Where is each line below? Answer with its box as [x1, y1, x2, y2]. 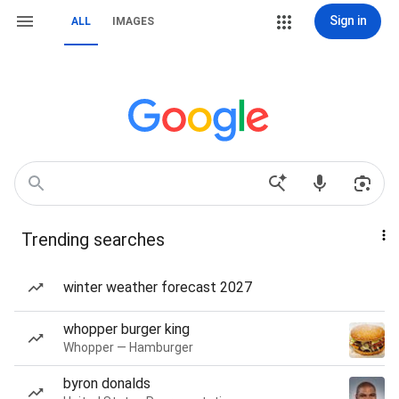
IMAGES [112, 15, 154, 28]
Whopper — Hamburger [63, 340, 193, 354]
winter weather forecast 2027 [63, 279, 252, 296]
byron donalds [63, 375, 151, 392]
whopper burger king [63, 321, 190, 338]
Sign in [329, 13, 367, 28]
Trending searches [21, 229, 165, 250]
